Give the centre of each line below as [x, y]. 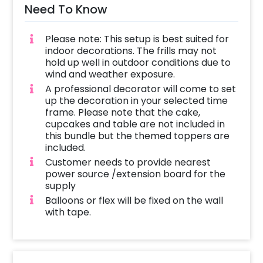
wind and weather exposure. [110, 75]
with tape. [68, 212]
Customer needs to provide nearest [128, 162]
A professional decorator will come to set [140, 89]
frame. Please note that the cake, [122, 112]
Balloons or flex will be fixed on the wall [134, 200]
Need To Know [66, 10]
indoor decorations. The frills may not [131, 51]
